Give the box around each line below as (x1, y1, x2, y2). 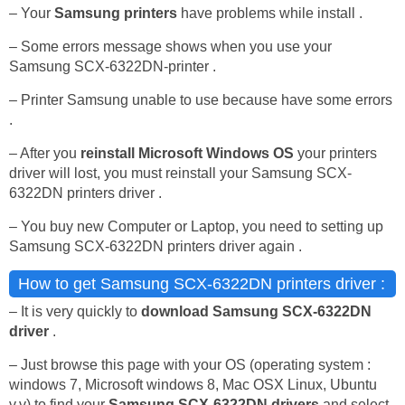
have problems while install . (181, 5, 363, 21)
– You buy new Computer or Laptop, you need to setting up (9, 219, 383, 234)
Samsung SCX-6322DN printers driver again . (9, 239, 302, 254)
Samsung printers (54, 5, 181, 21)
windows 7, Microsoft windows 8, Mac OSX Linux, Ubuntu (9, 377, 377, 392)
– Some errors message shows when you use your (9, 39, 332, 54)
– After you (9, 146, 80, 161)
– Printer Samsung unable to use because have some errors (9, 92, 392, 108)
